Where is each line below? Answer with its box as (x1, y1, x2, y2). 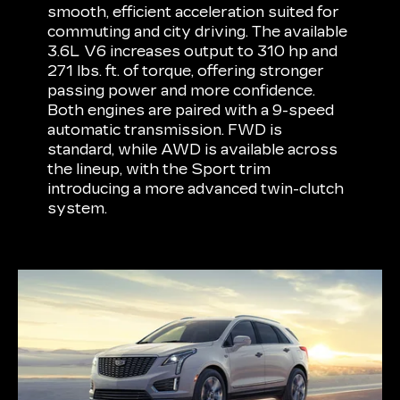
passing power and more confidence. (47, 82, 316, 100)
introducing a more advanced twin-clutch (47, 180, 345, 198)
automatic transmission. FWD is (47, 121, 283, 139)
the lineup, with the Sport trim (47, 161, 271, 179)
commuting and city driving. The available (47, 23, 348, 41)
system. (47, 200, 108, 218)
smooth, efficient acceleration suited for (47, 4, 340, 21)
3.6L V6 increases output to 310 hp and (47, 43, 338, 61)
